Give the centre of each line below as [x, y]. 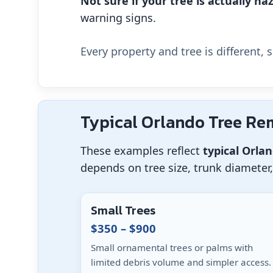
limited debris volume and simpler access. [181, 262]
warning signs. [118, 17]
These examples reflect [142, 150]
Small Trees [123, 210]
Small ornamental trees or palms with [172, 247]
